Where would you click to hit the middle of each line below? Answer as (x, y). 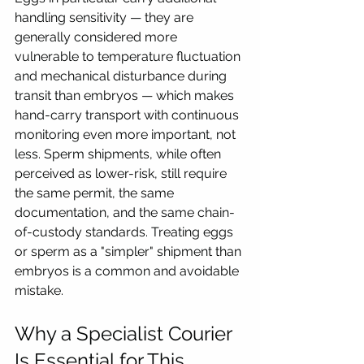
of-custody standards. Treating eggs (126, 232)
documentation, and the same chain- (125, 212)
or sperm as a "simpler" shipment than (130, 251)
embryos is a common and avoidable (128, 271)
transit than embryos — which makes (126, 95)
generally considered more (97, 37)
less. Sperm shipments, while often (119, 154)
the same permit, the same (96, 193)
